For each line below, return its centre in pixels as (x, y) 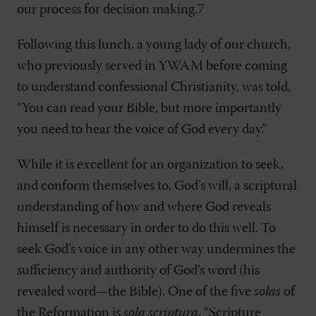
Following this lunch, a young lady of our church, (154, 45)
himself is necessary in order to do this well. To (146, 229)
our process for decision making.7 (111, 10)
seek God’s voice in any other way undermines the (156, 250)
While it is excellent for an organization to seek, (150, 165)
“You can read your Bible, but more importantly (149, 109)
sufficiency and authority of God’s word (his (138, 271)
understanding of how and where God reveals (144, 207)
